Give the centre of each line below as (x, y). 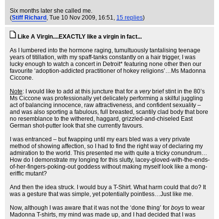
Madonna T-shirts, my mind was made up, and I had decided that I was (103, 215)
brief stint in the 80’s (178, 91)
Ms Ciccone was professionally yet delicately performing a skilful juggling (106, 98)
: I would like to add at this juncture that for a (81, 91)
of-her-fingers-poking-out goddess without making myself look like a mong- (109, 167)
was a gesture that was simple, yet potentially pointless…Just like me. (101, 194)
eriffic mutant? (28, 174)
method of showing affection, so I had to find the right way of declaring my (106, 146)
